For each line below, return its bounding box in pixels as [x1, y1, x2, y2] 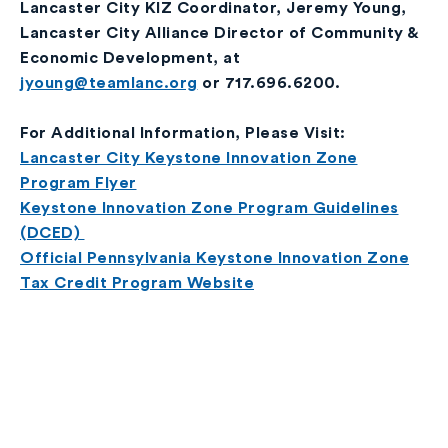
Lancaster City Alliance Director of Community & [20, 25, 418, 41]
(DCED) [20, 225, 85, 241]
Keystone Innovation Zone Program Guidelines [20, 200, 399, 216]
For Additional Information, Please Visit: [20, 125, 346, 141]
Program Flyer [20, 175, 137, 191]
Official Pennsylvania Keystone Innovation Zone [20, 250, 409, 266]
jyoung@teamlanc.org [20, 75, 198, 91]
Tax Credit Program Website [20, 275, 254, 291]
